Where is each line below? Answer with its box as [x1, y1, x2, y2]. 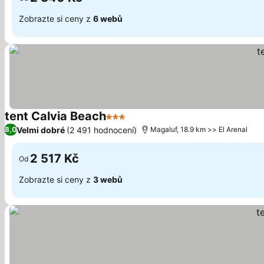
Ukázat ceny [127, 117, 183, 129]
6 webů [93, 13, 123, 24]
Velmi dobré [16, 124, 65, 135]
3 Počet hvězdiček [105, 117, 189, 128]
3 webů [93, 174, 123, 184]
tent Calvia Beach [5, 109, 106, 123]
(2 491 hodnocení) [67, 124, 137, 135]
